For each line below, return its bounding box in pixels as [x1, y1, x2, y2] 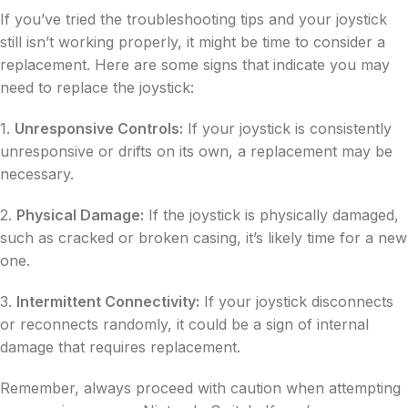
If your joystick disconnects [199, 291, 393, 311]
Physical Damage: [16, 205, 144, 224]
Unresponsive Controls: [15, 118, 183, 138]
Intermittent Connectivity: [16, 291, 199, 311]
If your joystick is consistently [183, 118, 392, 138]
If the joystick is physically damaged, [144, 205, 399, 224]
